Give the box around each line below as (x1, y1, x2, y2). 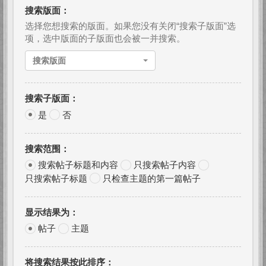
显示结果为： (25, 207, 78, 217)
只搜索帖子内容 (134, 160, 196, 170)
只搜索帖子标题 (25, 173, 87, 183)
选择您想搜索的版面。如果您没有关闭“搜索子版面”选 (25, 21, 236, 31)
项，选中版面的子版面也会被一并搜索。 (25, 33, 185, 44)
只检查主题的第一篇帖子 (103, 173, 201, 183)
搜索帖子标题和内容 (38, 160, 118, 170)
